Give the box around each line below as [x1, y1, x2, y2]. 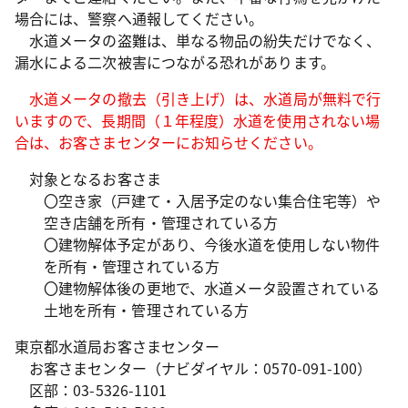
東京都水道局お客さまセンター [15, 335, 220, 357]
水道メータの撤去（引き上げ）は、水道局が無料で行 [15, 87, 381, 109]
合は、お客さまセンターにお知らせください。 [15, 131, 322, 153]
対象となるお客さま [15, 168, 161, 189]
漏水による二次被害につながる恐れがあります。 [15, 51, 335, 73]
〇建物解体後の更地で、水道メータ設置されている [44, 277, 380, 299]
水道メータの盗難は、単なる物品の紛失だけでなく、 [15, 29, 381, 51]
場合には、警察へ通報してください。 [15, 7, 264, 29]
